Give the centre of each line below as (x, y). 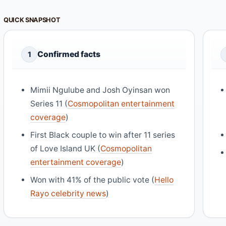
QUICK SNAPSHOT (32, 20)
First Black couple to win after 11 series (103, 135)
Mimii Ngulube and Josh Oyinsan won (100, 90)
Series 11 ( (49, 103)
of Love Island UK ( (66, 148)
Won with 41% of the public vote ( (93, 180)
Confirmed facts (69, 54)
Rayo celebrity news (68, 193)
